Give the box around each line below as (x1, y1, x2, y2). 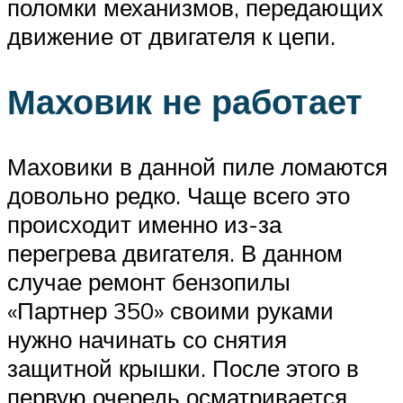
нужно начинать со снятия (7, 325, 287, 354)
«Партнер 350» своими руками (7, 296, 334, 326)
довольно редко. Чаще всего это (7, 181, 350, 210)
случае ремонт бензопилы (7, 267, 291, 297)
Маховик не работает (7, 79, 363, 124)
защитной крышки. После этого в (7, 354, 359, 383)
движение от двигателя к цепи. (7, 22, 336, 51)
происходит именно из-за (7, 210, 282, 239)
